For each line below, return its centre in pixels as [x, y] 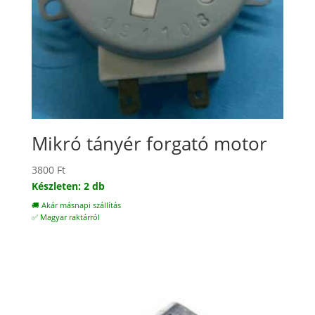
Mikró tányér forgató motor [149, 143]
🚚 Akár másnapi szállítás [76, 205]
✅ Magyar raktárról [65, 217]
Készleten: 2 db [68, 186]
